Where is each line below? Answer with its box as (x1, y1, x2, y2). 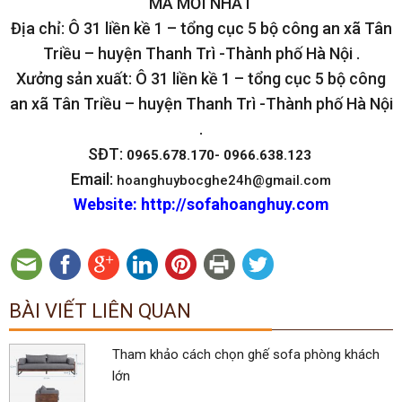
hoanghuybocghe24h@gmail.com (117, 171, 331, 188)
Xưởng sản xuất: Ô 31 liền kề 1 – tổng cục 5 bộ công (16, 68, 386, 88)
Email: (71, 169, 117, 188)
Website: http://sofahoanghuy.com (73, 194, 329, 214)
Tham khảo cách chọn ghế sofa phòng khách (111, 345, 380, 363)
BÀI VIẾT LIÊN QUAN (9, 299, 191, 322)
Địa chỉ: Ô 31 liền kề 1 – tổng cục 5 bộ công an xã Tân (10, 18, 392, 38)
